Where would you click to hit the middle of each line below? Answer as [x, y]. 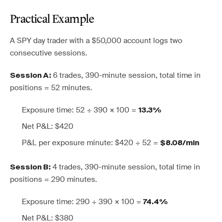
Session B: [30, 167]
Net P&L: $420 [48, 126]
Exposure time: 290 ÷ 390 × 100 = [83, 202]
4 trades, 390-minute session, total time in [125, 167]
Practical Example [52, 20]
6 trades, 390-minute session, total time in [126, 75]
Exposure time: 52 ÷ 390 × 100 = [80, 110]
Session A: [30, 76]
